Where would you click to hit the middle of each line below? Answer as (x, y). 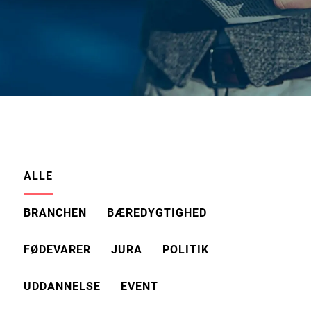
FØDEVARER (57, 250)
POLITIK (185, 250)
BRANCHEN (55, 213)
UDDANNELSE (62, 286)
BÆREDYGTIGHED (157, 213)
